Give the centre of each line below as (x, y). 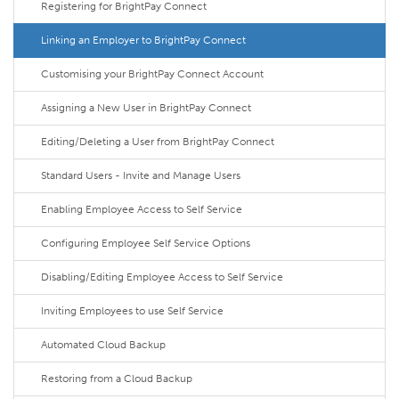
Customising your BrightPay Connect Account (152, 74)
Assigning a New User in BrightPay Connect (146, 108)
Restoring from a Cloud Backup (117, 379)
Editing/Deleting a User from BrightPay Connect (158, 142)
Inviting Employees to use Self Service (132, 311)
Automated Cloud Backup (103, 345)
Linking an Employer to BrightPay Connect (143, 40)
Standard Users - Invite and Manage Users (141, 175)
